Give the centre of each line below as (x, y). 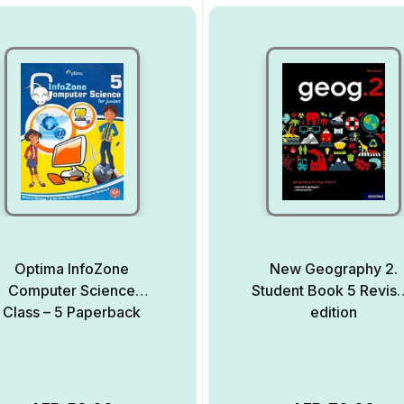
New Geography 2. (333, 269)
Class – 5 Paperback (72, 312)
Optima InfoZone (72, 269)
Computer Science (72, 290)
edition (333, 312)
